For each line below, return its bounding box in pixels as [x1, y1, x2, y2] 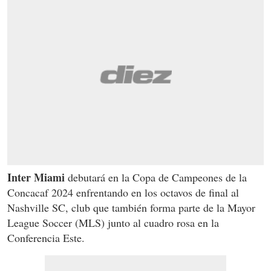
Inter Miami [7, 169, 65, 186]
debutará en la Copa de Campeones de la [65, 170, 247, 185]
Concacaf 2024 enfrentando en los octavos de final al [7, 185, 239, 200]
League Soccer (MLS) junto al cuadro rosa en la [7, 215, 219, 230]
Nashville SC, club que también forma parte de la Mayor [7, 200, 255, 215]
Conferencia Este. [7, 230, 85, 246]
